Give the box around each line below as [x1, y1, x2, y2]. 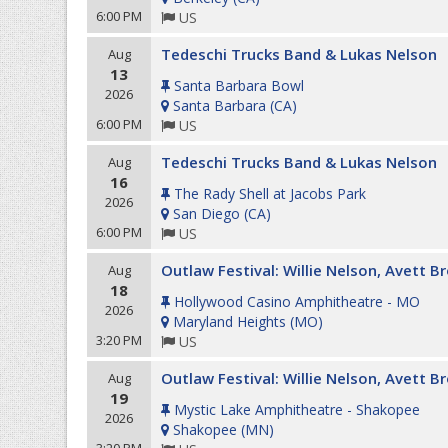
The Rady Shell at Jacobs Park [174, 184, 366, 203]
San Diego [173, 204, 240, 223]
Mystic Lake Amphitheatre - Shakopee [174, 400, 420, 419]
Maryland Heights [173, 312, 286, 331]
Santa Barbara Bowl [174, 76, 304, 95]
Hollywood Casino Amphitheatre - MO [174, 292, 420, 311]
